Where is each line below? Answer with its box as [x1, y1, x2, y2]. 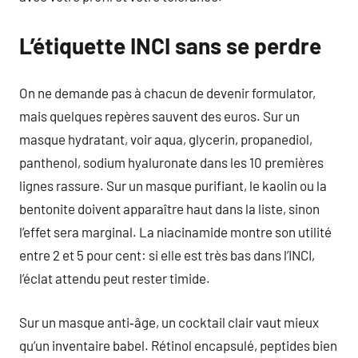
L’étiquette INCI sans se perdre [19, 31, 321, 59]
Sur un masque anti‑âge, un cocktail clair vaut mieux [19, 313, 319, 330]
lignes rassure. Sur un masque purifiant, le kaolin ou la [19, 177, 327, 193]
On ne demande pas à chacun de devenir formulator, [19, 85, 316, 101]
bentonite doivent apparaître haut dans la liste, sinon [19, 201, 320, 217]
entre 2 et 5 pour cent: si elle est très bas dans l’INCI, [19, 247, 315, 263]
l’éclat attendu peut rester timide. [19, 270, 210, 286]
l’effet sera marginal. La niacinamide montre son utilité [19, 224, 332, 240]
